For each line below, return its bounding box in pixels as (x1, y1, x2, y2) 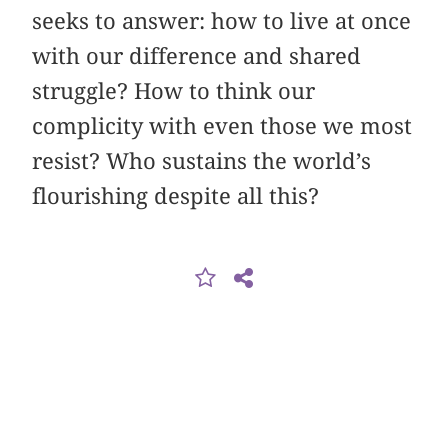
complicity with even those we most (32, 113, 413, 140)
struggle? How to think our (32, 78, 316, 105)
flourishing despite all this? (32, 183, 320, 210)
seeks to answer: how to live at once (32, 8, 412, 35)
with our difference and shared (32, 43, 362, 70)
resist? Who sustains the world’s (32, 148, 372, 175)
